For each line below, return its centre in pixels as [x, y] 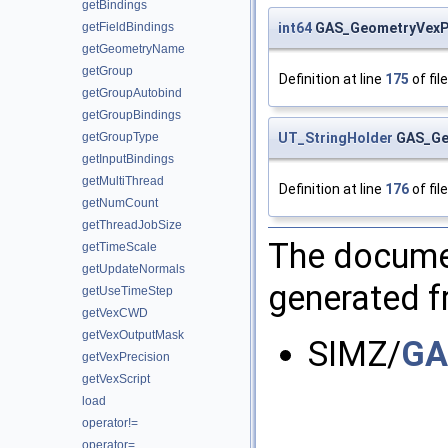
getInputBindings [128, 159]
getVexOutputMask [133, 335]
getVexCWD [115, 313]
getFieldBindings [128, 27]
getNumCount [120, 203]
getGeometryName [133, 49]
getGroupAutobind [132, 93]
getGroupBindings [131, 115]
